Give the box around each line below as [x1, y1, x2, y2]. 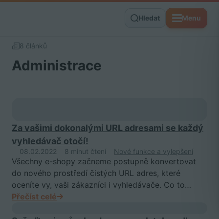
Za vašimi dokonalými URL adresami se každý [12, 123, 203, 133]
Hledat [138, 14, 160, 22]
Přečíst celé [12, 192, 57, 201]
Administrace [12, 57, 102, 74]
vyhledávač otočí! [12, 136, 88, 146]
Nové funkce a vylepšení [114, 147, 193, 155]
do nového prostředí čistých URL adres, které [12, 168, 180, 178]
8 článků [20, 42, 47, 50]
